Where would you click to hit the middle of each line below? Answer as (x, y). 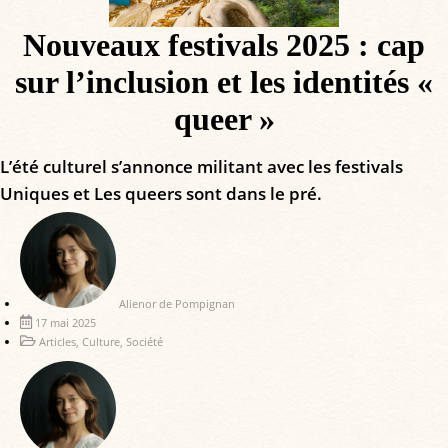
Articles (57, 341)
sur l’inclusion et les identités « (224, 81)
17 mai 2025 (65, 322)
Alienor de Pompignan (177, 303)
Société (144, 341)
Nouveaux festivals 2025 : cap (224, 44)
